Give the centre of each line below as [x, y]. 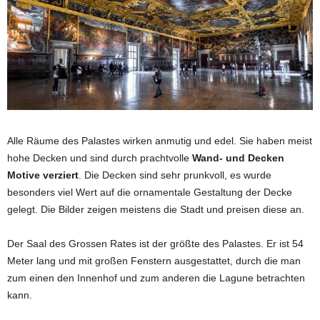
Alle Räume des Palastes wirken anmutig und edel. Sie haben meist [160, 140]
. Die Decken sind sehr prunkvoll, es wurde [175, 175]
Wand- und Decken [238, 157]
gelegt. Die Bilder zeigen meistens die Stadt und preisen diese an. [156, 209]
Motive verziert [43, 175]
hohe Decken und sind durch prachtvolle [100, 157]
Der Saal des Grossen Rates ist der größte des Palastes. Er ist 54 [155, 243]
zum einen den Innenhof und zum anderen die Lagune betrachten [156, 277]
